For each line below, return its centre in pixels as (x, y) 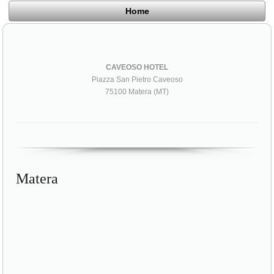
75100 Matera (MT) (137, 91)
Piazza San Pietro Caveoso (137, 79)
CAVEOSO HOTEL (137, 67)
